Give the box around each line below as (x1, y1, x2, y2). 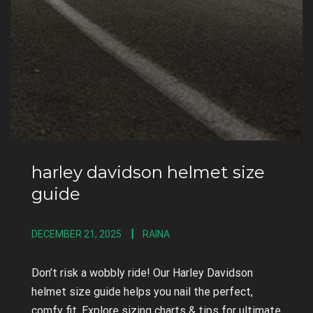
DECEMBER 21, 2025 (31, 228, 122, 240)
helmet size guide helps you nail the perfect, (31, 285, 253, 299)
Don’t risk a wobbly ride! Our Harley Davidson (31, 266, 253, 280)
